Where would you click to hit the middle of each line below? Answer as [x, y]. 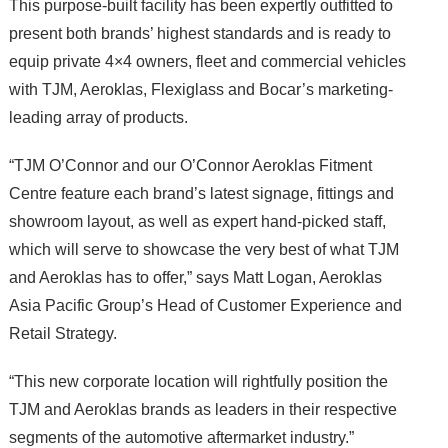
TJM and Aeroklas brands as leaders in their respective [202, 409]
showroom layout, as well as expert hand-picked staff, [197, 221]
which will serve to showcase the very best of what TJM [203, 249]
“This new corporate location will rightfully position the [198, 381]
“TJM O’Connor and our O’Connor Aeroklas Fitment [190, 165]
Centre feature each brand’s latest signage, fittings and [201, 193]
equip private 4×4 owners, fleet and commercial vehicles [207, 61]
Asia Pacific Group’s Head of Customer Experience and [205, 305]
